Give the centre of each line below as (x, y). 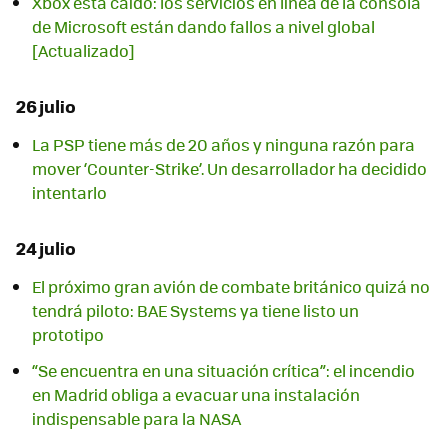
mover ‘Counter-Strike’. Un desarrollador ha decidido (229, 169)
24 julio (46, 248)
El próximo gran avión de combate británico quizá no (231, 287)
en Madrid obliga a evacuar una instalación (196, 395)
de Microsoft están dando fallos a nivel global (203, 27)
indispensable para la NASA (136, 419)
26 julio (46, 105)
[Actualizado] (83, 51)
